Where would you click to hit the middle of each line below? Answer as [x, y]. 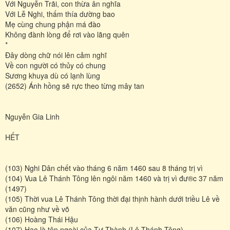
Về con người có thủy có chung [55, 65]
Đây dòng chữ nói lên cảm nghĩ [56, 55]
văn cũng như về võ [37, 209]
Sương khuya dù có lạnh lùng [53, 75]
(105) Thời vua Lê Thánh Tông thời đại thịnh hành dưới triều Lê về [112, 198]
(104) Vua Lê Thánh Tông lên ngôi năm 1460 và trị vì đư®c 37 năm [114, 178]
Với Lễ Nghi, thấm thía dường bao [60, 14]
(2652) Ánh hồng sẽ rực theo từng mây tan [75, 85]
